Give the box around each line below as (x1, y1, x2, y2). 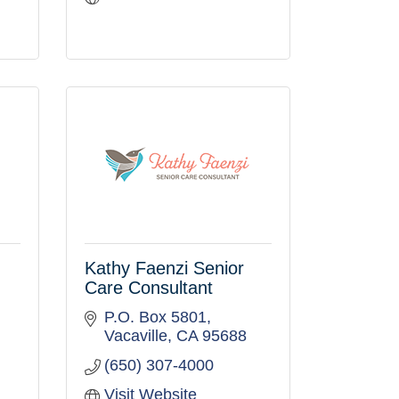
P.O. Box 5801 (104, 308, 207, 326)
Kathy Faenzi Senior (84, 258, 244, 278)
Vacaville (104, 327, 167, 345)
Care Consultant (84, 278, 213, 297)
